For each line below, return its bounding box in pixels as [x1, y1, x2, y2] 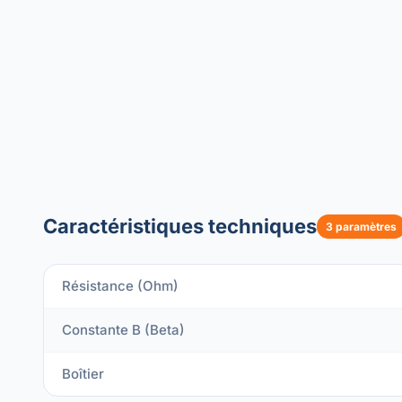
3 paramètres [326, 220, 397, 233]
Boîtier [62, 365, 104, 382]
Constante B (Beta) [62, 321, 185, 338]
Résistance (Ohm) [62, 277, 179, 294]
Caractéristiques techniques [43, 214, 317, 238]
